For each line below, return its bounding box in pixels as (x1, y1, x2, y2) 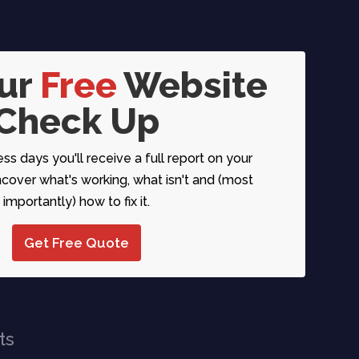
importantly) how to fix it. (2, 193, 150, 209)
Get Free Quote (23, 234, 129, 251)
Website (116, 63, 268, 107)
